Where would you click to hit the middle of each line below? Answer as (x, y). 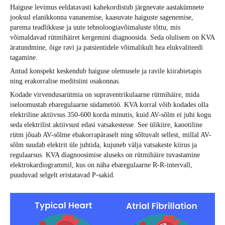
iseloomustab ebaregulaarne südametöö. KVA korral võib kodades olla (109, 105)
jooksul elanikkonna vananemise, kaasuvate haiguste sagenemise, (102, 17)
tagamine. (24, 58)
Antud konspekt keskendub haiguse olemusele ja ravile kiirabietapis (106, 71)
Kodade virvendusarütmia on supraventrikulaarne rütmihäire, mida (105, 95)
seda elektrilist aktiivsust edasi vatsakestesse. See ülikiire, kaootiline (106, 125)
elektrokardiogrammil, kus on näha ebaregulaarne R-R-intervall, (101, 165)
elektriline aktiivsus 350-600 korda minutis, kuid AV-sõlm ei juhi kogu (110, 115)
